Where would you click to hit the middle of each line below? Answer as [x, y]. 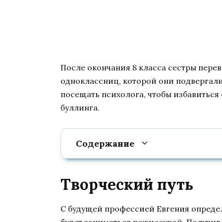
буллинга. [80, 108]
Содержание [105, 143]
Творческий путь [127, 184]
